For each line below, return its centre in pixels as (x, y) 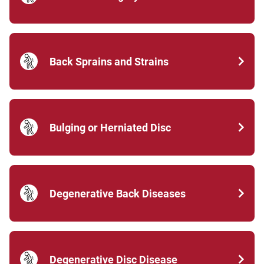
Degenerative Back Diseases (118, 193)
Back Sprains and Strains (109, 61)
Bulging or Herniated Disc (110, 127)
